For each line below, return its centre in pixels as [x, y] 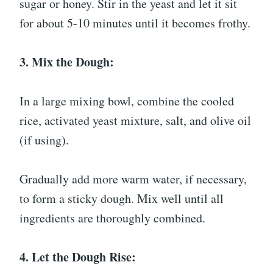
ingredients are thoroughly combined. [112, 218]
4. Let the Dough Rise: [78, 257]
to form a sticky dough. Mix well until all [122, 198]
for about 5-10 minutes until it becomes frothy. [135, 23]
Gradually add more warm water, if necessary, [133, 179]
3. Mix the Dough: [67, 62]
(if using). [44, 140]
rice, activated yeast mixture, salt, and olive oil [135, 120]
